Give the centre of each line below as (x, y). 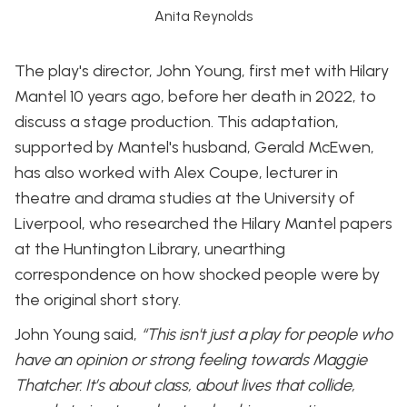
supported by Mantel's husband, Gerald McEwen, (194, 148)
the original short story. (98, 300)
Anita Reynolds (203, 16)
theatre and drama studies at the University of (185, 199)
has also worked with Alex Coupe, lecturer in (176, 173)
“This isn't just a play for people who (267, 335)
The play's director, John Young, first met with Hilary (202, 71)
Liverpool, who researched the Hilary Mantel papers (203, 224)
